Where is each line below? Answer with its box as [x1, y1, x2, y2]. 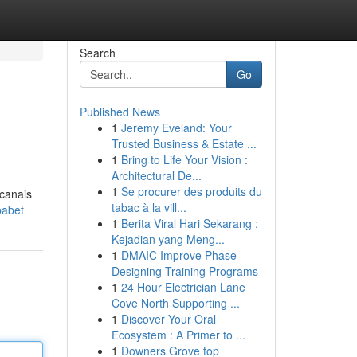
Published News [79, 104, 160, 120]
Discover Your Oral [120, 311, 216, 327]
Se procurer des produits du [120, 183, 262, 199]
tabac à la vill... [111, 199, 186, 215]
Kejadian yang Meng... [111, 231, 225, 247]
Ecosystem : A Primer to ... [111, 327, 245, 343]
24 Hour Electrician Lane [120, 279, 245, 295]
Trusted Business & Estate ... [111, 135, 257, 151]
